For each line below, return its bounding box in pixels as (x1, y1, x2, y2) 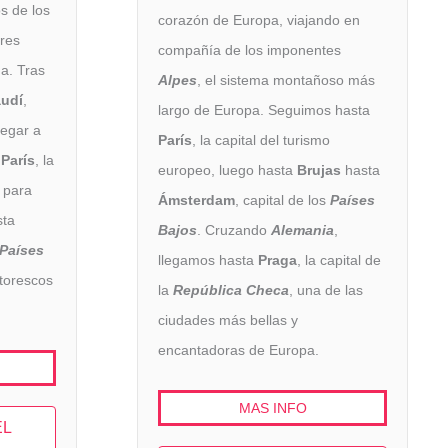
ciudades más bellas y (158, 312, 298, 329)
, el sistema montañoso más (197, 72, 375, 89)
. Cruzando (197, 222, 271, 239)
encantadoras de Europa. (158, 342, 319, 359)
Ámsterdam (158, 192, 235, 209)
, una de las (289, 282, 363, 299)
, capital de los (235, 192, 330, 209)
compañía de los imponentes (158, 42, 341, 59)
